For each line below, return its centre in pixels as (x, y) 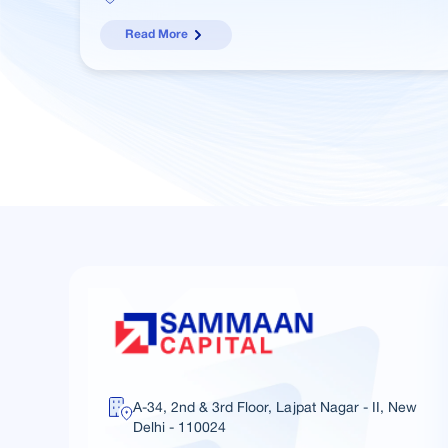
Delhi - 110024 (180, 427)
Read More (156, 34)
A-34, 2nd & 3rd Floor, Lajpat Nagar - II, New (275, 407)
